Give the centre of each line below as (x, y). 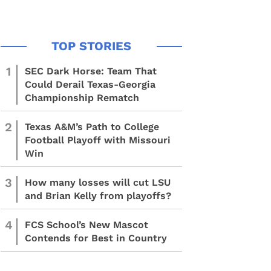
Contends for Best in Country (96, 238)
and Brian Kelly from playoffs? (98, 196)
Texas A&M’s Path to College (92, 127)
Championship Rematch (82, 98)
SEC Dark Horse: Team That (91, 71)
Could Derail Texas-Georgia (90, 84)
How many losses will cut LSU (98, 182)
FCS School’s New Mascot (87, 225)
